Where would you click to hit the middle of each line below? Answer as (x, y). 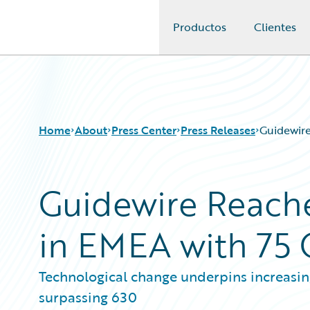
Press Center (144, 130)
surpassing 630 (88, 297)
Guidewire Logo (67, 35)
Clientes (275, 27)
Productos (200, 27)
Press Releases (218, 130)
